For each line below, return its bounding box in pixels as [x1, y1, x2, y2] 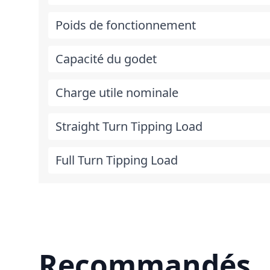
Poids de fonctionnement [55, 17, 196, 33]
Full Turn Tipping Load [55, 152, 178, 168]
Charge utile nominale [55, 84, 178, 101]
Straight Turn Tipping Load [55, 118, 202, 134]
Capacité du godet [55, 51, 157, 67]
